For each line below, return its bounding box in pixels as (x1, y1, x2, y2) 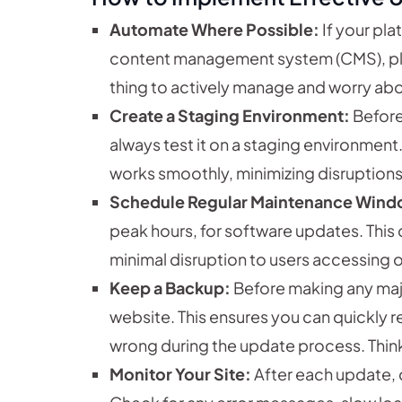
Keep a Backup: (109, 277, 231, 299)
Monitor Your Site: (109, 363, 251, 385)
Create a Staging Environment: (109, 105, 350, 127)
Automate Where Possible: (109, 19, 319, 40)
